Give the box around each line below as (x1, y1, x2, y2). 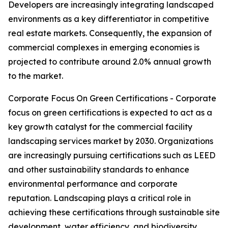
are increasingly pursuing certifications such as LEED (8, 150, 215, 161)
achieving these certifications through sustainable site (8, 207, 220, 218)
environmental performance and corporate (8, 179, 178, 189)
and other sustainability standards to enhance (8, 164, 189, 175)
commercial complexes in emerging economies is (8, 42, 199, 53)
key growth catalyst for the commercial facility (8, 122, 192, 132)
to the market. (8, 71, 63, 81)
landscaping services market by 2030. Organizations (8, 136, 213, 147)
